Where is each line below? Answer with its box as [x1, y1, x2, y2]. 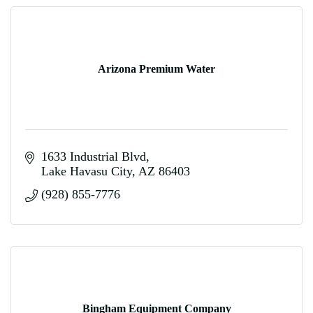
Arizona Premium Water [98, 62, 215, 75]
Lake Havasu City [41, 164, 132, 178]
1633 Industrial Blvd [41, 150, 146, 163]
